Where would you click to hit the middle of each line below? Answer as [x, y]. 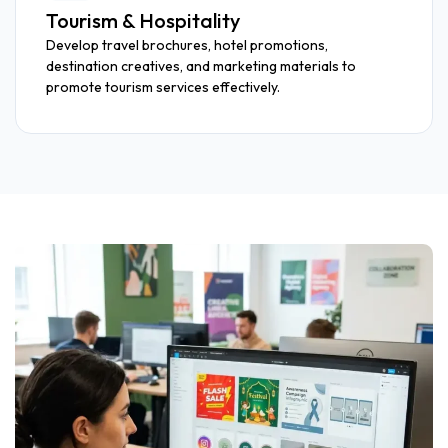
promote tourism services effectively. [163, 86]
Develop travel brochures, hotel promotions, [187, 44]
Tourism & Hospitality [143, 20]
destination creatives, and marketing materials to [201, 65]
